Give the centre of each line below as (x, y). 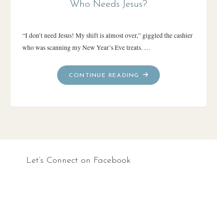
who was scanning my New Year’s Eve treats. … (86, 47)
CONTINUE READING (104, 75)
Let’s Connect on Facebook (78, 161)
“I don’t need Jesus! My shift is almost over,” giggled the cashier (107, 35)
